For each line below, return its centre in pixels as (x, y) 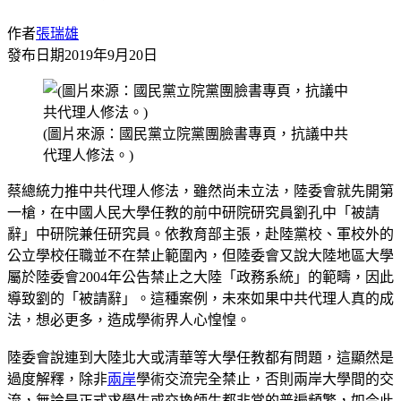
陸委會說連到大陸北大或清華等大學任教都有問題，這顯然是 (200, 357)
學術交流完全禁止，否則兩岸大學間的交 (265, 379)
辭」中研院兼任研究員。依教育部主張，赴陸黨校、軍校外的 (200, 234)
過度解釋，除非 (57, 379)
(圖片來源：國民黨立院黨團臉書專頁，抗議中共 (196, 133)
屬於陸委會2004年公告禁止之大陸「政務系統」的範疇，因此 (200, 277)
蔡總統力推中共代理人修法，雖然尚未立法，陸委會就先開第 (200, 191)
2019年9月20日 (111, 55)
